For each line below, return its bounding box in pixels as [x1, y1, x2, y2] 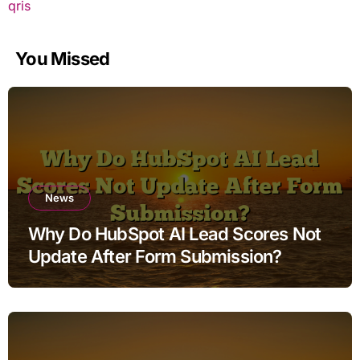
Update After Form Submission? [27, 245, 282, 267]
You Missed [15, 47, 110, 69]
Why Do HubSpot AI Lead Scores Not [27, 223, 321, 244]
